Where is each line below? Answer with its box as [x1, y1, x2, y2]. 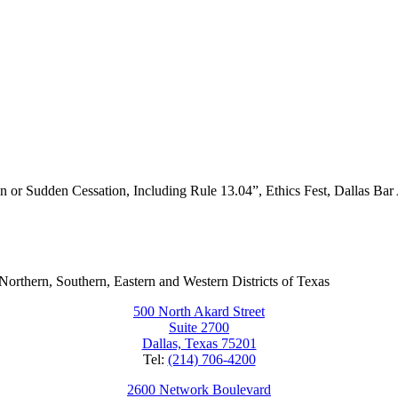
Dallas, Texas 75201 [141, 336, 257, 352]
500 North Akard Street [133, 304, 265, 320]
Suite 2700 [169, 320, 229, 336]
